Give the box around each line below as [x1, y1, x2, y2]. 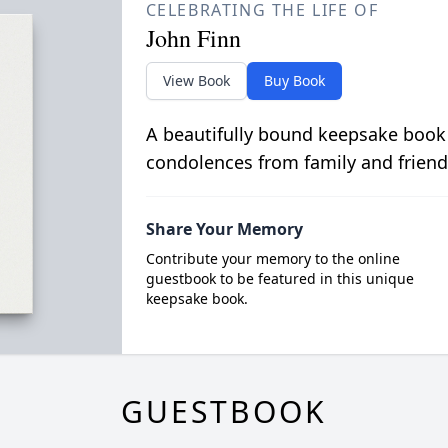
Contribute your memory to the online [145, 249, 400, 268]
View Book [162, 71, 230, 90]
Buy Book [263, 71, 325, 90]
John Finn [145, 22, 241, 54]
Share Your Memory [145, 218, 303, 240]
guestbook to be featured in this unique [145, 269, 414, 288]
